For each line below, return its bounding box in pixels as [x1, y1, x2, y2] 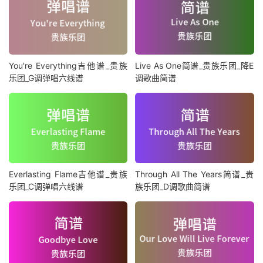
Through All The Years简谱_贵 [135, 168, 254, 179]
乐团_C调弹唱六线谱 [9, 181, 83, 191]
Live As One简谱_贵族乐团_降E [135, 60, 254, 71]
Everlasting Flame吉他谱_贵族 [9, 168, 127, 179]
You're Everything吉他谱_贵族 [9, 60, 127, 71]
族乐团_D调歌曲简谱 [135, 181, 211, 191]
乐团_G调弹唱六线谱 [9, 73, 83, 83]
